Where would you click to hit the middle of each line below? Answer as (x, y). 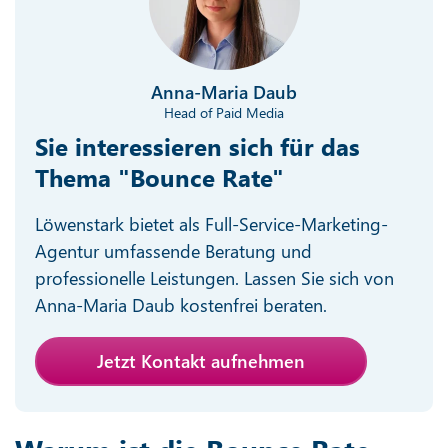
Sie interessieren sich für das (197, 145)
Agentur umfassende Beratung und (173, 250)
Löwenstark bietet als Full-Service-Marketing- (211, 223)
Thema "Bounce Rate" (159, 176)
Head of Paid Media (224, 112)
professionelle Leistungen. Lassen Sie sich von (214, 277)
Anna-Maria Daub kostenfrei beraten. (181, 304)
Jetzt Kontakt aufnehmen (201, 360)
